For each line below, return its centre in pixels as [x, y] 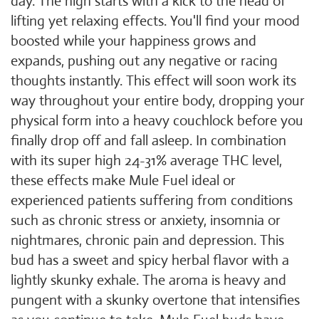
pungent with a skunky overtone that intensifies [155, 300]
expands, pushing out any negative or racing [144, 61]
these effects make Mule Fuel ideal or [123, 181]
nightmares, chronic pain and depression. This [147, 240]
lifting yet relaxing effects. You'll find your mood [155, 21]
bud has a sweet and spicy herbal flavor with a [150, 260]
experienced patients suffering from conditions [152, 200]
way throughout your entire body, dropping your [158, 101]
